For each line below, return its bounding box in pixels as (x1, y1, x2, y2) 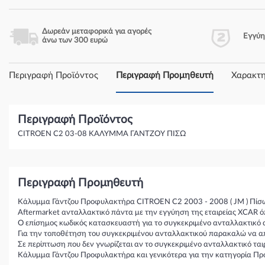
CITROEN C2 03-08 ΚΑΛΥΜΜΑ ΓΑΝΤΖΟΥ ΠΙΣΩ (18, 130, 186, 138)
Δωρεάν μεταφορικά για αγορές (42, 28, 151, 36)
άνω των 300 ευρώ (42, 37, 108, 45)
